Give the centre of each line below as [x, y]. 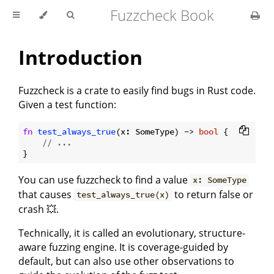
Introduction [80, 57]
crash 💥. [39, 209]
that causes [46, 194]
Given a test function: [67, 104]
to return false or [213, 194]
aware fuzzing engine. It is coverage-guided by [123, 247]
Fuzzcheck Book [162, 15]
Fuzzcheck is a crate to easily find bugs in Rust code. [137, 90]
